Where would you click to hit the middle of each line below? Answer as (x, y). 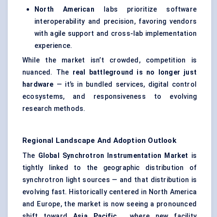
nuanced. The (47, 72)
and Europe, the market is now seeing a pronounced (109, 204)
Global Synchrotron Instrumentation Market (113, 156)
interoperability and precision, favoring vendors (116, 22)
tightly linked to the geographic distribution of (109, 168)
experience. (54, 46)
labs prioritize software (145, 9)
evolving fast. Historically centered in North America (109, 192)
